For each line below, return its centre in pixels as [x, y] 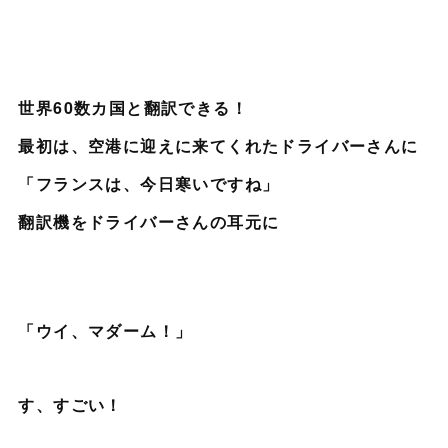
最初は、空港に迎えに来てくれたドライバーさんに [218, 146]
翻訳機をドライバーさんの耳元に [149, 221]
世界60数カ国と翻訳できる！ [133, 108]
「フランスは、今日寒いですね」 [149, 183]
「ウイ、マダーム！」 [105, 331]
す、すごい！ [70, 405]
